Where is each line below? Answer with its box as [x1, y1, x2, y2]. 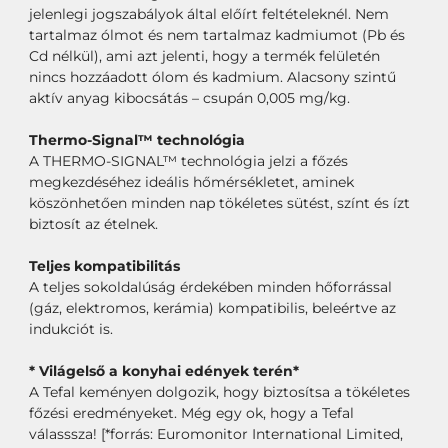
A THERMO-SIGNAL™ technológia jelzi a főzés [28, 152, 348, 171]
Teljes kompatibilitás [28, 257, 180, 276]
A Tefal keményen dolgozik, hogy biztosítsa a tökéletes [28, 383, 410, 402]
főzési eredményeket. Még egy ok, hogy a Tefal [28, 404, 354, 423]
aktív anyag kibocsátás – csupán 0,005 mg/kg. [28, 89, 350, 108]
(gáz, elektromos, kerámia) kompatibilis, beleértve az [28, 299, 396, 318]
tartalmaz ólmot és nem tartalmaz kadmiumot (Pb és [28, 26, 405, 45]
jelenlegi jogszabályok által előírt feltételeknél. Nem [28, 5, 389, 24]
